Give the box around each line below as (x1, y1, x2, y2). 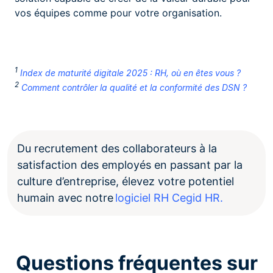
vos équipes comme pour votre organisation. (15, 6, 222, 19)
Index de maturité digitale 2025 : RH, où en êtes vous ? (20, 67, 241, 78)
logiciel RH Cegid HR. (115, 191, 223, 205)
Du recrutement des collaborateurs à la (17, 142, 217, 155)
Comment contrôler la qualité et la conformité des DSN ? (21, 82, 247, 93)
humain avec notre (17, 191, 115, 205)
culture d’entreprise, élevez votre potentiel (17, 175, 234, 188)
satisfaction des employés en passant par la (17, 158, 243, 172)
